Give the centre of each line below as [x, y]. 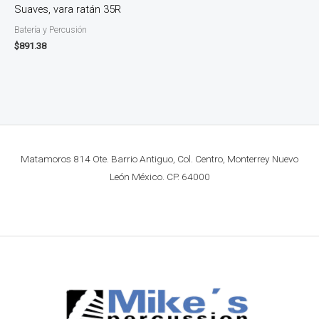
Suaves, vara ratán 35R [68, 9]
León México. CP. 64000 [159, 176]
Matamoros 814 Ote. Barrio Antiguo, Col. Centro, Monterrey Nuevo [159, 158]
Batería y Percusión [51, 30]
